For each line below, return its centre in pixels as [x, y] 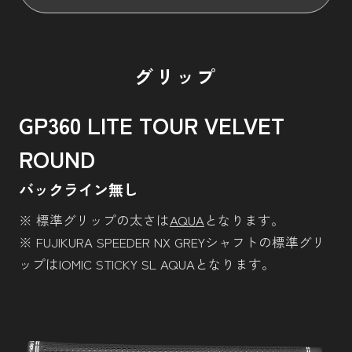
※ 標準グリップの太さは [94, 220]
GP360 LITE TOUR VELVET [151, 124]
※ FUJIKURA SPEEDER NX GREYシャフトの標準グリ [172, 242]
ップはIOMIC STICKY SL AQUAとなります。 [147, 264]
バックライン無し [78, 189]
